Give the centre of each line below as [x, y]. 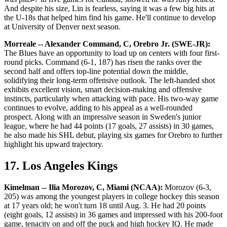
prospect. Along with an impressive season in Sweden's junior [103, 117]
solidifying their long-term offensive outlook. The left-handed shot [109, 81]
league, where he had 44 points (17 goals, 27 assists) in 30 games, [109, 126]
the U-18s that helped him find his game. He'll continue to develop [110, 18]
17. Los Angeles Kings [61, 166]
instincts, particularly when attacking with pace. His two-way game [111, 99]
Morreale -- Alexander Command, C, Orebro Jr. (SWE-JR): [107, 44]
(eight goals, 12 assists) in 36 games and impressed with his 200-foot [113, 215]
